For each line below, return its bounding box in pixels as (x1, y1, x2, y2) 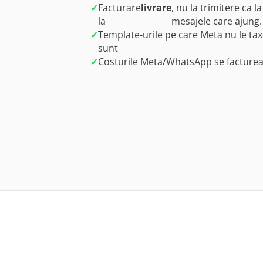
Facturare (98, 1, 141, 14)
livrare (141, 1, 171, 14)
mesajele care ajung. (171, 15, 262, 28)
